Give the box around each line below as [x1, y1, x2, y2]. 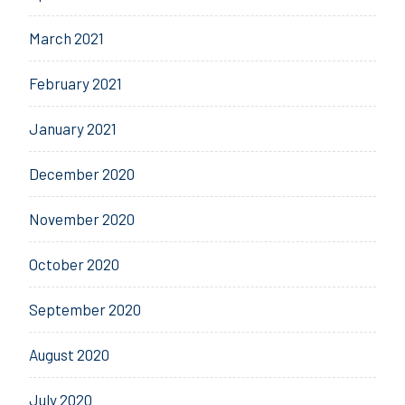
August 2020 [29, 345, 109, 364]
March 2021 [29, 29, 104, 48]
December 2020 [29, 165, 135, 184]
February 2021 [29, 74, 122, 93]
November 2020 [29, 210, 135, 229]
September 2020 [29, 300, 141, 319]
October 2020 [29, 255, 119, 274]
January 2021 [29, 119, 117, 138]
